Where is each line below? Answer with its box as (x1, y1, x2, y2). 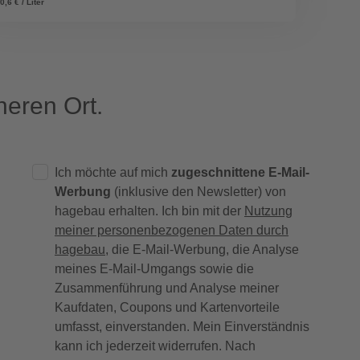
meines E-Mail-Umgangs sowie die (55, 262, 254, 276)
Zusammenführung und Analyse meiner (55, 281, 279, 296)
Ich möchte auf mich (55, 166, 171, 180)
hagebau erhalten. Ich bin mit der (55, 204, 244, 219)
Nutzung (244, 204, 292, 219)
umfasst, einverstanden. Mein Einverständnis (55, 320, 309, 334)
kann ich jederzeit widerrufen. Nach (55, 339, 256, 354)
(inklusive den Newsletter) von (111, 185, 286, 199)
